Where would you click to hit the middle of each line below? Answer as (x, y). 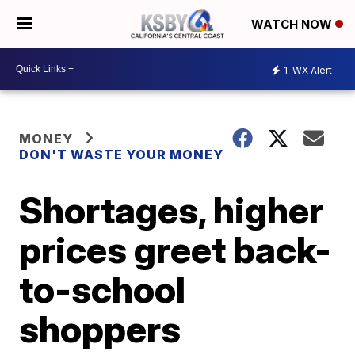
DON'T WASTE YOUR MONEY (122, 155)
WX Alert (311, 70)
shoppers (100, 329)
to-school (103, 289)
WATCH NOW (293, 25)
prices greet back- (176, 250)
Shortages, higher (172, 210)
